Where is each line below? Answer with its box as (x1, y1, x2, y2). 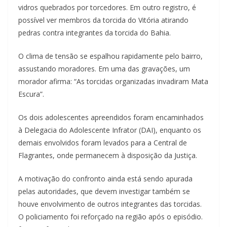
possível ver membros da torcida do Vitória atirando (18, 15, 188, 25)
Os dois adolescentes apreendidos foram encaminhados (18, 112, 204, 123)
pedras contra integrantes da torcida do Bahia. (18, 28, 171, 38)
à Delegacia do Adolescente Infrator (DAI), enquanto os (18, 125, 201, 135)
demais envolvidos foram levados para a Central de (18, 138, 187, 148)
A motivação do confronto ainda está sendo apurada (18, 174, 193, 184)
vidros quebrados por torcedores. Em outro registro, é (18, 3, 196, 13)
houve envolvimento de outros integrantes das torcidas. (18, 199, 202, 209)
